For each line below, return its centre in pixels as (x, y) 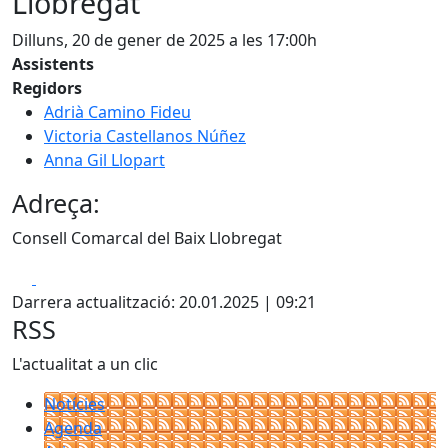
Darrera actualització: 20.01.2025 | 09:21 (164, 302)
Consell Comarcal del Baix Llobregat (147, 238)
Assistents (53, 64)
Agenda (73, 428)
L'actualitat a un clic (85, 364)
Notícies (74, 404)
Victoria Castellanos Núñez (145, 136)
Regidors (47, 88)
